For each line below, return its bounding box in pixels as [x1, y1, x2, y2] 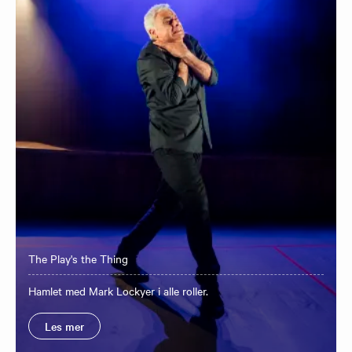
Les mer [45, 317, 84, 334]
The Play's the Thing [28, 250, 128, 266]
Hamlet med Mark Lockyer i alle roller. [28, 282, 208, 299]
